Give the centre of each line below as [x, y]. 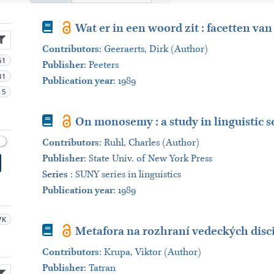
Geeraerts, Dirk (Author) [156, 49]
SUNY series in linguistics [128, 175]
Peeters [103, 65]
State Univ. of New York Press [150, 159]
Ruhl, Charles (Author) [151, 143]
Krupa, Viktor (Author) [152, 252]
